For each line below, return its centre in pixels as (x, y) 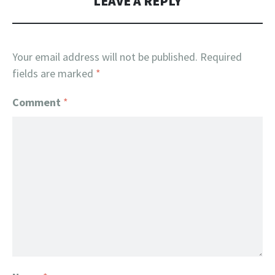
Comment (38, 102)
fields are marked (54, 73)
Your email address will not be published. (105, 57)
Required (221, 57)
